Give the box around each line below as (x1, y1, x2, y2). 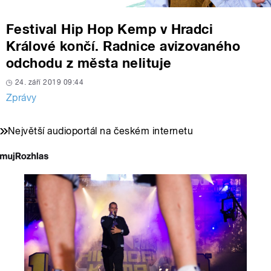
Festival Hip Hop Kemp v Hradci (6, 21, 214, 38)
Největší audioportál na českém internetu (8, 125, 194, 137)
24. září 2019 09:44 (15, 78, 84, 87)
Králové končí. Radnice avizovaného (6, 38, 241, 54)
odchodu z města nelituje (6, 55, 172, 71)
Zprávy (6, 92, 37, 104)
